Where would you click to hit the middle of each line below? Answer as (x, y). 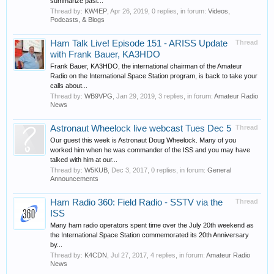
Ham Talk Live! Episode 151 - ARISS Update (139, 43)
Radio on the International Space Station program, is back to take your (154, 76)
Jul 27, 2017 (129, 255)
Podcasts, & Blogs (77, 20)
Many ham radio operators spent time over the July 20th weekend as (152, 225)
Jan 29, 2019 (135, 96)
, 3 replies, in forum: (184, 96)
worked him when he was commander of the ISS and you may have (150, 150)
